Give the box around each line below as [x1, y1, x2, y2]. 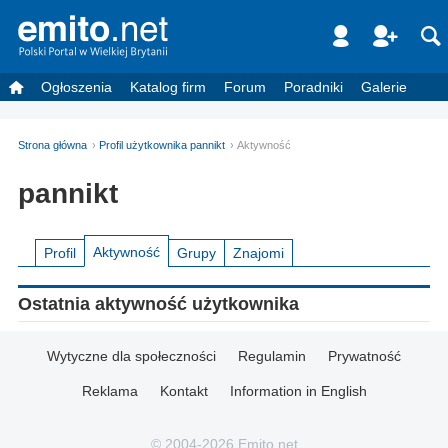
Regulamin [238, 347, 306, 364]
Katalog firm [130, 78, 206, 95]
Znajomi [233, 244, 284, 261]
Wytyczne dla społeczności [47, 347, 216, 364]
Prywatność [328, 347, 401, 364]
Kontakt [159, 382, 208, 399]
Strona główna [18, 138, 87, 151]
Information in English [229, 382, 367, 399]
